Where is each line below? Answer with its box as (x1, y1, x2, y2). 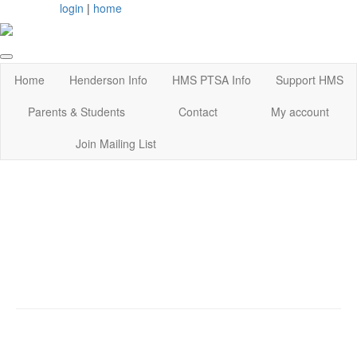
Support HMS (276, 72, 344, 88)
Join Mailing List (75, 135, 156, 152)
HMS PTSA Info (172, 72, 252, 88)
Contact (178, 104, 218, 120)
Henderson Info (69, 72, 147, 88)
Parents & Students (27, 104, 125, 120)
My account (271, 104, 330, 120)
